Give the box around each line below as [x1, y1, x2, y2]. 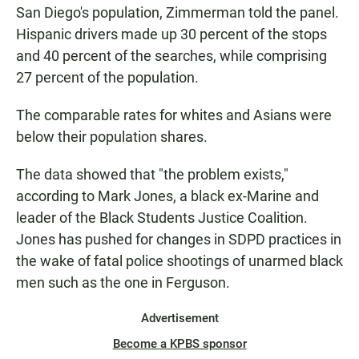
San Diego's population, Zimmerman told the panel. [16, 4, 339, 22]
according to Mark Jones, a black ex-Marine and [16, 188, 319, 205]
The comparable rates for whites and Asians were [16, 107, 332, 124]
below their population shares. [16, 128, 208, 146]
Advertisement [140, 311, 219, 326]
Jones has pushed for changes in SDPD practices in [16, 231, 341, 248]
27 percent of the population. [16, 69, 199, 87]
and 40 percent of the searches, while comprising [16, 47, 327, 65]
